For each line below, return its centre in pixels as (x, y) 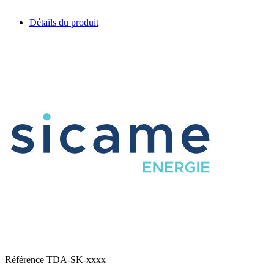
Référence (26, 260)
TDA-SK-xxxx (76, 260)
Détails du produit (64, 23)
